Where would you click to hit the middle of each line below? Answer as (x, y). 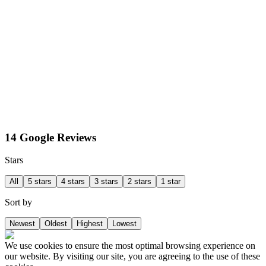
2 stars (140, 182)
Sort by (18, 202)
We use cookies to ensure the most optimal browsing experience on (130, 246)
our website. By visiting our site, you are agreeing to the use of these (132, 256)
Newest (22, 224)
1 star (171, 182)
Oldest (56, 224)
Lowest (124, 224)
